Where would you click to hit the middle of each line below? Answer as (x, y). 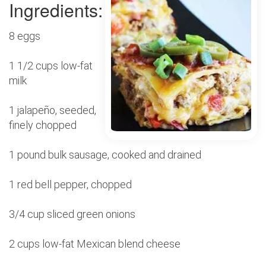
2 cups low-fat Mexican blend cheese (95, 244)
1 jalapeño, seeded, (53, 110)
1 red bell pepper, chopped (70, 185)
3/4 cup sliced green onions (72, 214)
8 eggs (25, 36)
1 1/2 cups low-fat (51, 66)
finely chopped (43, 125)
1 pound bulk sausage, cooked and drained (105, 155)
